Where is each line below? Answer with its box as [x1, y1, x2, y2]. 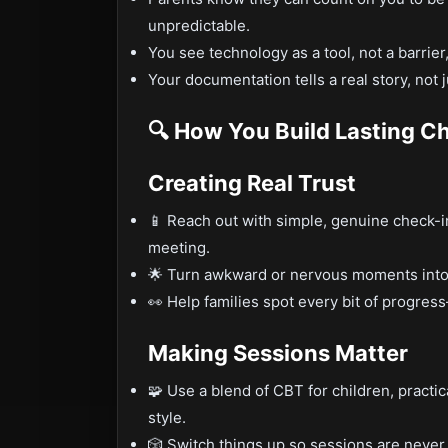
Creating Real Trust [148, 170, 356, 196]
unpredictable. [148, 16, 250, 35]
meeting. [148, 238, 210, 257]
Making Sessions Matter [148, 340, 408, 366]
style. [148, 408, 186, 427]
